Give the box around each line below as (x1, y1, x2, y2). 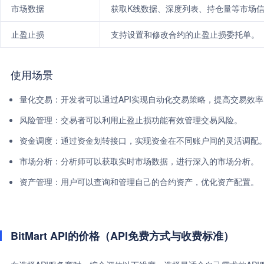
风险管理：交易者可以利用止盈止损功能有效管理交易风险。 (19, 114, 242, 126)
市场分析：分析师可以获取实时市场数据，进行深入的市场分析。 (19, 155, 259, 167)
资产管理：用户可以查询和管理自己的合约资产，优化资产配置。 (19, 176, 259, 187)
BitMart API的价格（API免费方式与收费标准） (11, 228, 234, 243)
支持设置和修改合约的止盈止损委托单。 (111, 28, 259, 40)
